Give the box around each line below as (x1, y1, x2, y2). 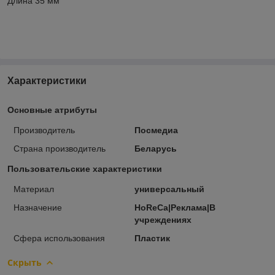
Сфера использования (14, 233, 105, 243)
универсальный (134, 184, 204, 194)
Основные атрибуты (7, 104, 97, 115)
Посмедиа (134, 125, 178, 135)
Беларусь (134, 143, 177, 153)
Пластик (134, 233, 170, 243)
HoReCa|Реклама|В (134, 202, 215, 212)
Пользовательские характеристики (7, 163, 162, 174)
